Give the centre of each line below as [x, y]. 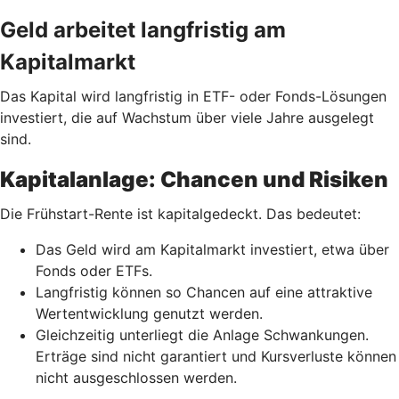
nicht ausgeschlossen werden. [136, 377]
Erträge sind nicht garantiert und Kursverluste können [216, 356]
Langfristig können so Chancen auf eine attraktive [204, 292]
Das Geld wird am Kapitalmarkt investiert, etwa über [212, 249]
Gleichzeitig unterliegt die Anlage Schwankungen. [202, 334]
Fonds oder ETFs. [94, 270]
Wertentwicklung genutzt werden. [149, 313]
